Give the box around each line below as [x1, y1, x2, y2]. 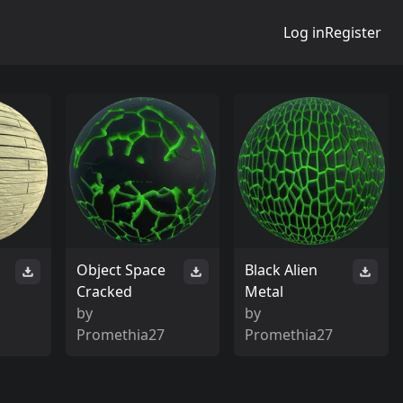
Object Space [76, 259, 166, 280]
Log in [283, 22, 325, 42]
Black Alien [245, 259, 318, 280]
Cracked [76, 281, 132, 301]
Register [325, 22, 381, 42]
